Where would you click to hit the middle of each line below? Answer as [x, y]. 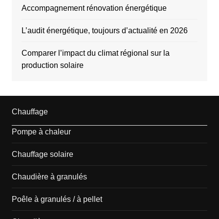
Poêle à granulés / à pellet [57, 199]
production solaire [52, 66]
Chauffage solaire [42, 154]
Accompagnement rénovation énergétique [94, 8]
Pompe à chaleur [41, 132]
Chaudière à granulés [49, 177]
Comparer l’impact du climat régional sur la [95, 53]
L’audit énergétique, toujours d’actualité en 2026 [104, 31]
